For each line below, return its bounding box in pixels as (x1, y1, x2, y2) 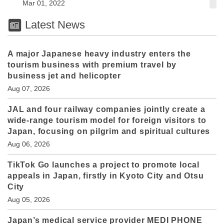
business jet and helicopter (7, 71, 121, 80)
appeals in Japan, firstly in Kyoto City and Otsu (7, 171, 204, 180)
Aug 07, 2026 (7, 84, 50, 92)
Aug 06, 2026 (7, 139, 50, 148)
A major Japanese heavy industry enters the (7, 49, 191, 58)
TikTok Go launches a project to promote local (7, 160, 199, 169)
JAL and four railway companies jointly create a (7, 104, 205, 113)
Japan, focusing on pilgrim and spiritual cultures (7, 126, 210, 135)
